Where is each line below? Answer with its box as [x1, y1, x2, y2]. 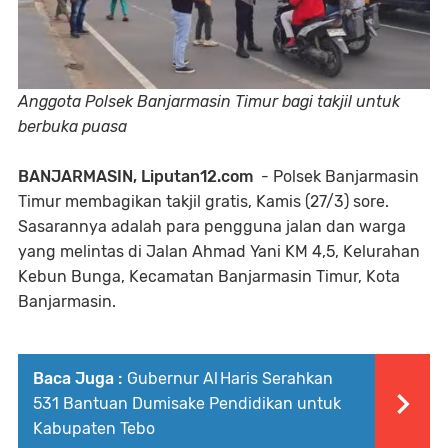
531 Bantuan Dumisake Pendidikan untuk [33, 393, 341, 413]
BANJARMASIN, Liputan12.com [18, 166, 257, 186]
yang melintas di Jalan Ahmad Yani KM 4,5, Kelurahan [18, 241, 420, 261]
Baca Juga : [33, 368, 122, 388]
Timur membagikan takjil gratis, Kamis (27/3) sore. [18, 191, 389, 211]
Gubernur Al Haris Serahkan [127, 368, 333, 388]
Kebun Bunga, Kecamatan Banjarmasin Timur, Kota [18, 266, 400, 286]
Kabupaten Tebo [33, 418, 155, 438]
